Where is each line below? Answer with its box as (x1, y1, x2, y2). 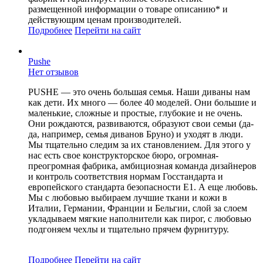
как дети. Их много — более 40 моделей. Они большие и (28, 97, 257, 107)
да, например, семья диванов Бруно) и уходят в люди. (28, 129, 243, 139)
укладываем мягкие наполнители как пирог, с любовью (28, 213, 251, 224)
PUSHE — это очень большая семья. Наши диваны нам (28, 86, 250, 97)
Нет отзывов (28, 66, 79, 77)
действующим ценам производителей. (28, 14, 181, 25)
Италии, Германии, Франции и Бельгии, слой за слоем (28, 203, 247, 213)
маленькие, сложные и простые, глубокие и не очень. (28, 107, 242, 118)
